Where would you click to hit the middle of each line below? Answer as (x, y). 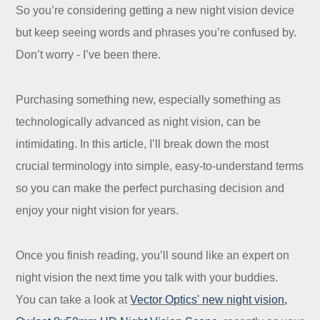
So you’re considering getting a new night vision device (155, 11)
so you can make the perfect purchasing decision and (150, 189)
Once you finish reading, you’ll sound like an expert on (153, 256)
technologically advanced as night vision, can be (139, 122)
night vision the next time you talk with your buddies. (147, 278)
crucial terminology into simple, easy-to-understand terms (160, 166)
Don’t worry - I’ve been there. (90, 55)
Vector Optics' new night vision (207, 300)
